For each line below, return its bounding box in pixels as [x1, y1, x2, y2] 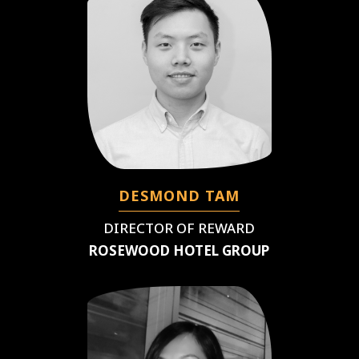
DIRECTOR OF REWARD [103, 218, 256, 237]
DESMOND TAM [119, 185, 240, 205]
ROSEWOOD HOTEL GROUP [89, 240, 270, 260]
